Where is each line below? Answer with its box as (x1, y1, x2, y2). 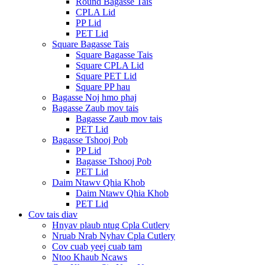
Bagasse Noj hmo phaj (52, 92, 137, 102)
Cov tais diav (28, 209, 77, 219)
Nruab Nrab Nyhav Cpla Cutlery (52, 230, 175, 241)
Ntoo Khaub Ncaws (52, 251, 127, 262)
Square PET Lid (76, 70, 137, 81)
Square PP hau (76, 81, 130, 92)
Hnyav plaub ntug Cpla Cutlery (52, 219, 170, 230)
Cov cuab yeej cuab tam (52, 241, 142, 251)
